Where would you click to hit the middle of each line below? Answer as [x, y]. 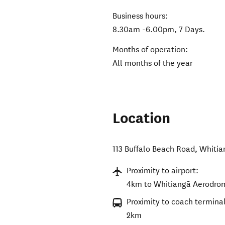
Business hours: [140, 16]
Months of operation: [150, 50]
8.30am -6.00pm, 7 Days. [159, 30]
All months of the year [153, 63]
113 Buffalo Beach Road [154, 149]
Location [142, 119]
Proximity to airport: [163, 171]
